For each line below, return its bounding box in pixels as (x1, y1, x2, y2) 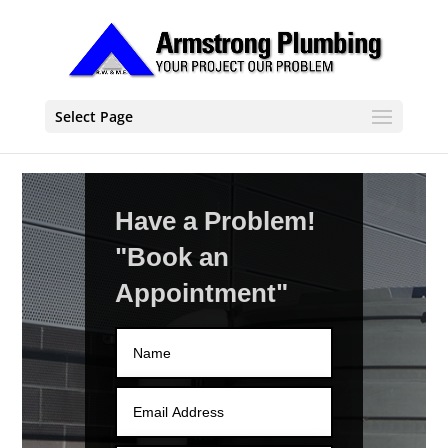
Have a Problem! (115, 206, 317, 237)
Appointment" (115, 278, 289, 309)
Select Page (54, 107, 133, 126)
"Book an (115, 242, 230, 273)
